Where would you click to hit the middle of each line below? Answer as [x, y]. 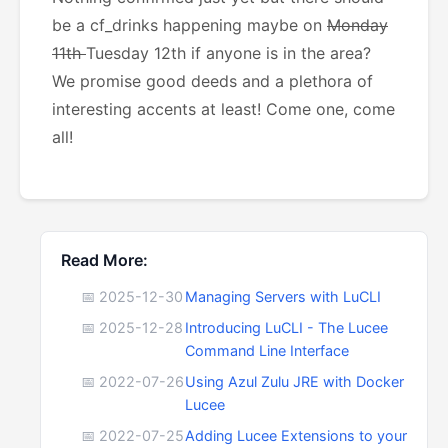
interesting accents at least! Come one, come [223, 109]
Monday [357, 25]
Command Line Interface [267, 350]
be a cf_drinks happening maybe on [189, 25]
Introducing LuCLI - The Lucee [286, 327]
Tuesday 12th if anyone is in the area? [228, 53]
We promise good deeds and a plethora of [212, 81]
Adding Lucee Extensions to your [296, 435]
